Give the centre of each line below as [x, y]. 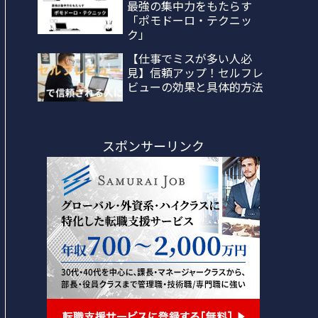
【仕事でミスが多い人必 [190, 58]
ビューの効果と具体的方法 [195, 86]
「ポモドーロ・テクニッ [190, 20]
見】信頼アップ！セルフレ [195, 72]
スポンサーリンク [153, 145]
